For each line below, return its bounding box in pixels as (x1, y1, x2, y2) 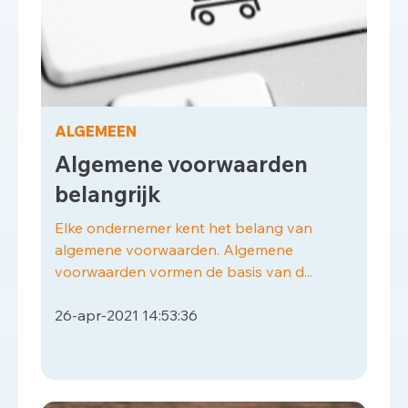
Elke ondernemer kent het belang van (55, 219, 312, 237)
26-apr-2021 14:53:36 (55, 306, 198, 324)
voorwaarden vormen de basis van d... (55, 262, 312, 280)
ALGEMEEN (55, 122, 137, 140)
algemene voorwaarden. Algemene (55, 240, 293, 259)
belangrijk (55, 180, 161, 208)
